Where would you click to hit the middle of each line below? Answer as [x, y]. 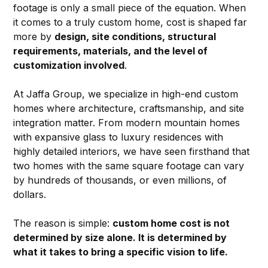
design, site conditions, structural [136, 36]
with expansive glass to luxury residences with [119, 137]
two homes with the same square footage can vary [130, 165]
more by [33, 36]
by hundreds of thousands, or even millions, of [121, 180]
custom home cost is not [172, 223]
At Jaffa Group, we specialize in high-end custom [127, 94]
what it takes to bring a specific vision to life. [120, 252]
